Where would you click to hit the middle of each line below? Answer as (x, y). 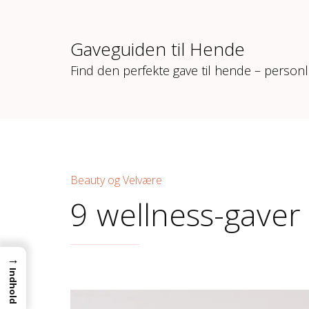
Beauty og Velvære (116, 180)
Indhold (13, 286)
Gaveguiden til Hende (158, 49)
